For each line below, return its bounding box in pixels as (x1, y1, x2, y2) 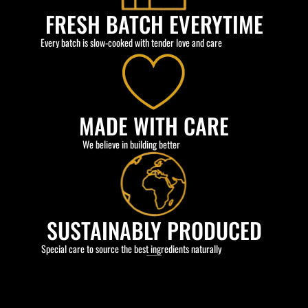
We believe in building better (82, 137, 180, 152)
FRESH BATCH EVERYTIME (45, 8, 263, 41)
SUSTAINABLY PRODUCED (46, 214, 262, 247)
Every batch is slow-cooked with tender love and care (41, 35, 222, 50)
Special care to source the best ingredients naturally (41, 241, 221, 256)
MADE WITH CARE (79, 109, 229, 142)
